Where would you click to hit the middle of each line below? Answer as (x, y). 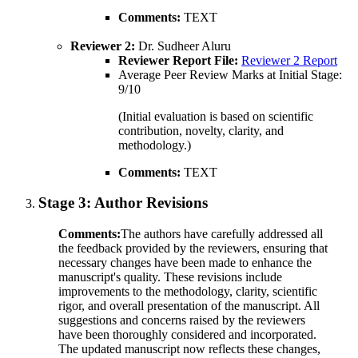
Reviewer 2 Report (289, 60)
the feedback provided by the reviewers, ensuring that (193, 249)
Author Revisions (149, 203)
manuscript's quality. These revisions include (170, 277)
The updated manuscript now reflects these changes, (189, 349)
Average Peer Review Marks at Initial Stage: (230, 74)
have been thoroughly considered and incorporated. (187, 335)
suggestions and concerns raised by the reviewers (182, 320)
